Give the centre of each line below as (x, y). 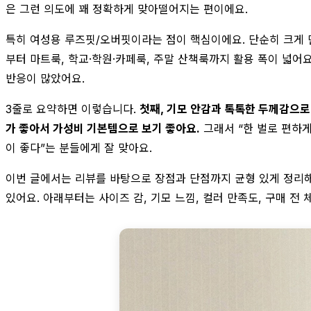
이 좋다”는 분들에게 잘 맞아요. (79, 148)
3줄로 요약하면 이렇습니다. (73, 109)
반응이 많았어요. (45, 78)
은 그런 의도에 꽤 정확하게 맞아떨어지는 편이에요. (127, 9)
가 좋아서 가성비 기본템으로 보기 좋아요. (103, 128)
